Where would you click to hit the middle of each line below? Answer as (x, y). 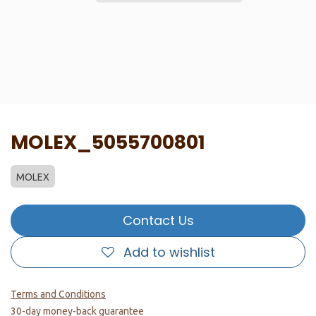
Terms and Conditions (58, 294)
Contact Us (158, 220)
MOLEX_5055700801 (108, 142)
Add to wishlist (169, 252)
